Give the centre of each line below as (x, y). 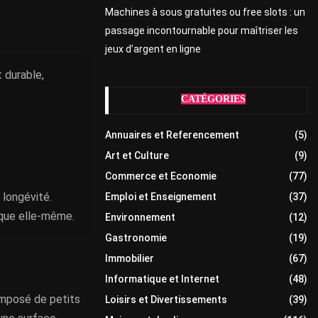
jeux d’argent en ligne (153, 49)
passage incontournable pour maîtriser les (202, 30)
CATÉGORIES (213, 99)
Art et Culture (137, 155)
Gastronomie (136, 237)
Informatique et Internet (162, 279)
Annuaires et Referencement (172, 135)
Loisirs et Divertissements (166, 299)
